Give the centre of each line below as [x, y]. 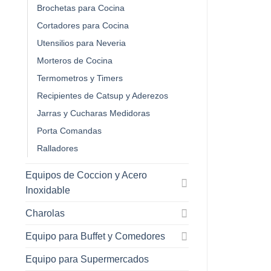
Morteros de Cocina [75, 60]
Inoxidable [48, 190]
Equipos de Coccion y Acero [86, 175]
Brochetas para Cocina [81, 8]
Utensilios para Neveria [81, 43]
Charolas [45, 213]
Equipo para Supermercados [87, 259]
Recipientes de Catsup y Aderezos [103, 95]
